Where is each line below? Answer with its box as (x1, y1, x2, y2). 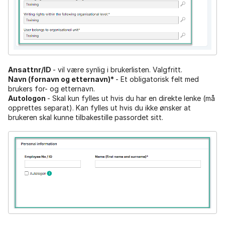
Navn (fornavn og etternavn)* (8, 75, 116, 84)
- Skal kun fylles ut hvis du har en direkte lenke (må (47, 94, 215, 103)
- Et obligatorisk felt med (116, 75, 199, 84)
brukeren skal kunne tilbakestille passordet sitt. (8, 113, 163, 122)
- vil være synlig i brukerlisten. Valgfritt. (53, 65, 182, 74)
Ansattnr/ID (8, 65, 53, 74)
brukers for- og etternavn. (8, 84, 95, 93)
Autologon (8, 94, 47, 103)
